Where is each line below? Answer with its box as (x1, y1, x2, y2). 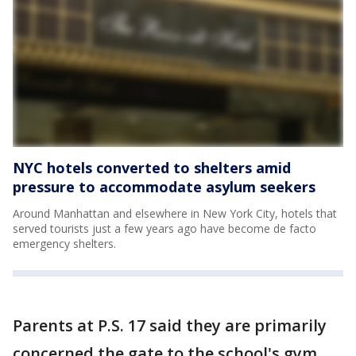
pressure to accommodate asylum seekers (13, 177, 315, 196)
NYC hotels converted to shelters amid (13, 158, 291, 177)
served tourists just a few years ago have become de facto (13, 221, 316, 236)
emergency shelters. (13, 236, 116, 251)
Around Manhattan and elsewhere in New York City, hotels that (13, 206, 337, 221)
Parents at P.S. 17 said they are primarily (13, 315, 327, 336)
